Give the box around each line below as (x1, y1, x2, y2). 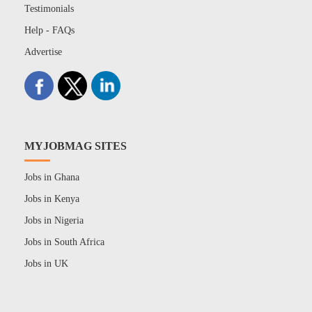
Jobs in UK (24, 258, 68, 270)
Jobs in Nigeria (24, 215, 84, 226)
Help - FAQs (24, 25, 75, 36)
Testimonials (24, 3, 74, 15)
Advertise (24, 47, 62, 58)
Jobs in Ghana (24, 172, 79, 183)
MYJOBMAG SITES (24, 140, 127, 153)
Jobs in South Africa (24, 237, 104, 248)
